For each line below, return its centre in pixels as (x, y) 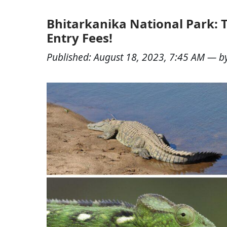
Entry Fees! (80, 38)
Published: (70, 57)
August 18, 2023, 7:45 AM (150, 57)
